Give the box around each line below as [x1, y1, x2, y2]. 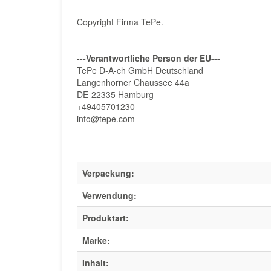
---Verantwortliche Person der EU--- [77, 52, 220, 64]
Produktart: [82, 212, 129, 224]
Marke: [82, 234, 110, 246]
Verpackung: [82, 167, 134, 179]
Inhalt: [82, 256, 109, 269]
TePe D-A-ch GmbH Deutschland [77, 64, 203, 76]
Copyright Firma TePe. [77, 16, 163, 28]
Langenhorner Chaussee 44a [77, 76, 189, 88]
